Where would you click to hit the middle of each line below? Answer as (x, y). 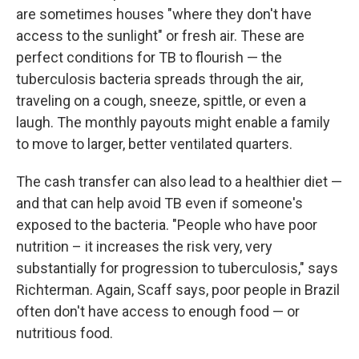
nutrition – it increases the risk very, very (144, 246)
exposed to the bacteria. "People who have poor (167, 225)
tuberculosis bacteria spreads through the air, (159, 79)
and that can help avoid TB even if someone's (159, 203)
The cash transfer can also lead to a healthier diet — (179, 182)
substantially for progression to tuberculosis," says (177, 268)
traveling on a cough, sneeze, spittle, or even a (161, 101)
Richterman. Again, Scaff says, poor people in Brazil (178, 290)
